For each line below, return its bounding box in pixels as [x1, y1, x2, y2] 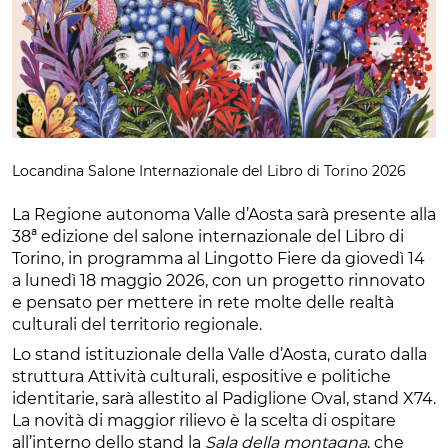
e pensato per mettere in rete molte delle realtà [12, 292, 394, 312]
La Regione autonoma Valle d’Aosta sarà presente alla [12, 204, 436, 224]
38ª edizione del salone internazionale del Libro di [12, 226, 404, 246]
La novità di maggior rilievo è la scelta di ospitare [12, 410, 396, 430]
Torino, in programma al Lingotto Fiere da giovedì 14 [12, 248, 425, 268]
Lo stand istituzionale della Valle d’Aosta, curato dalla [12, 344, 427, 364]
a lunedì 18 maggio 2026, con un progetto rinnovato [12, 270, 425, 290]
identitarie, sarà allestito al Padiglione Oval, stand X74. [12, 388, 436, 408]
